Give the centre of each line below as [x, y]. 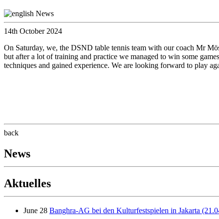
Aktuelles [27, 183]
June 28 [35, 211]
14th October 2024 [33, 31]
